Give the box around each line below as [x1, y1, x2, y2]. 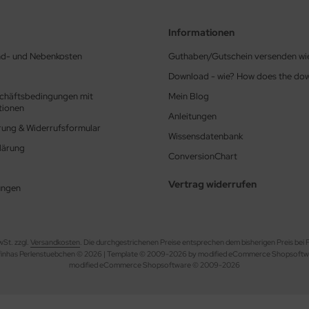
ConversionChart [168, 150, 237, 162]
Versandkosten [30, 237, 80, 247]
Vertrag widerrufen [168, 177, 257, 190]
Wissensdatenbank [168, 130, 243, 142]
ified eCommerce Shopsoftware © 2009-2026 [84, 259, 240, 270]
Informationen [168, 26, 235, 39]
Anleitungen [168, 110, 217, 122]
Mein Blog [168, 90, 209, 102]
